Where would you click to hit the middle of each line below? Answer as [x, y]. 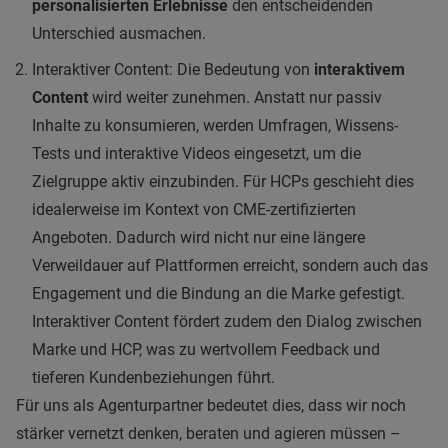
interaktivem [359, 69]
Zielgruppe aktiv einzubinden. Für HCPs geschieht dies [223, 181]
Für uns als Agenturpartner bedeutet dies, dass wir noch [211, 405]
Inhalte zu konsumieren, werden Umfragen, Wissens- [215, 125]
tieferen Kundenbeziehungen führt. [153, 377]
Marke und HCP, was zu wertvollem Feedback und [206, 349]
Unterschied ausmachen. [119, 33]
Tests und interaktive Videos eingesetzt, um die [196, 153]
